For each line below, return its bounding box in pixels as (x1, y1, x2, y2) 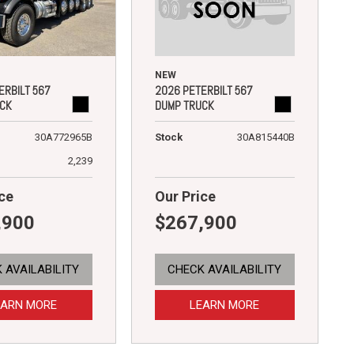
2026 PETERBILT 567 (154, 82, 253, 98)
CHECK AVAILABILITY (168, 262, 282, 277)
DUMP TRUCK (154, 97, 214, 113)
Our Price (154, 187, 216, 205)
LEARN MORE (190, 297, 260, 312)
